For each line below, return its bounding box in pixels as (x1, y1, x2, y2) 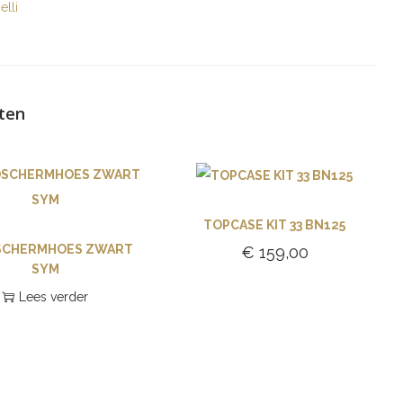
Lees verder (19, 290, 89, 304)
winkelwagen (245, 300, 321, 316)
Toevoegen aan (238, 273, 328, 289)
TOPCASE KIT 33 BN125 (203, 218, 346, 233)
